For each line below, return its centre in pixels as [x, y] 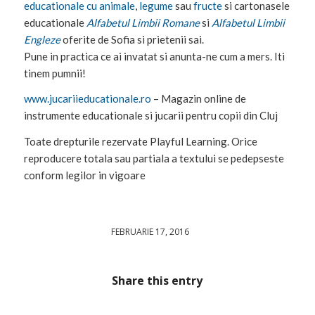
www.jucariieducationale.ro [87, 99]
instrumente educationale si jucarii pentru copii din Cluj [150, 116]
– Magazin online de [198, 99]
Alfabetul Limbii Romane [143, 22]
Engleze [42, 39]
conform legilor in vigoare [84, 175]
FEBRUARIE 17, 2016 [150, 231]
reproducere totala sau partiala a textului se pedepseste [154, 159]
